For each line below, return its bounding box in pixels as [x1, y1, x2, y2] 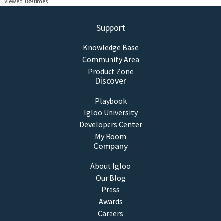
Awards [98, 196, 123, 207]
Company [93, 140, 128, 152]
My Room [95, 131, 126, 142]
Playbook [94, 96, 127, 106]
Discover [95, 75, 126, 87]
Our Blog [95, 173, 126, 183]
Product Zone [87, 66, 134, 76]
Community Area [82, 54, 139, 65]
